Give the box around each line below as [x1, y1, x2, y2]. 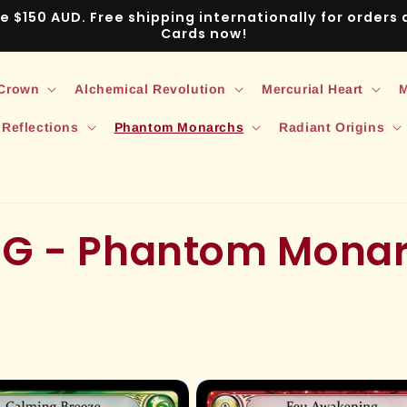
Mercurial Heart [261, 82, 363, 96]
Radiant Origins [279, 120, 385, 134]
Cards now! [160, 25, 247, 43]
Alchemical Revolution [74, 82, 226, 96]
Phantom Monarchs [114, 120, 244, 134]
